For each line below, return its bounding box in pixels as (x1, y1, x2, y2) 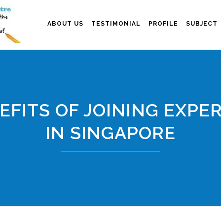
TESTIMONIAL (91, 20, 141, 27)
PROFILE (148, 20, 178, 27)
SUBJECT (186, 20, 218, 27)
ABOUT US (47, 20, 83, 27)
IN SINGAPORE (45, 122, 176, 143)
